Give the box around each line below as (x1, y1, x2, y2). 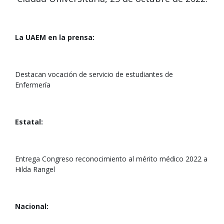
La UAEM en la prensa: (15, 32, 94, 42)
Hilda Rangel (15, 164, 55, 174)
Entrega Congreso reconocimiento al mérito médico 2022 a (15, 154, 207, 163)
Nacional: (15, 201, 48, 211)
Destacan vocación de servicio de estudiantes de (15, 69, 173, 79)
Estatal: (15, 117, 43, 126)
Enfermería (15, 80, 50, 89)
